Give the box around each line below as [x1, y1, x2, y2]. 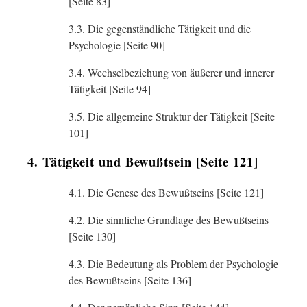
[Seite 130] [69, 229, 116, 243]
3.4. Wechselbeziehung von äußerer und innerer [69, 65, 274, 79]
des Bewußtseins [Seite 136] [69, 273, 191, 287]
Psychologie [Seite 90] [69, 38, 165, 52]
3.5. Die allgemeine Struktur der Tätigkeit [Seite [69, 109, 275, 123]
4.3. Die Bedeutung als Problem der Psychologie [69, 256, 278, 271]
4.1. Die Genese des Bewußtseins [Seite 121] [69, 185, 264, 199]
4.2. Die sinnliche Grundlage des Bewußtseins [69, 212, 269, 227]
